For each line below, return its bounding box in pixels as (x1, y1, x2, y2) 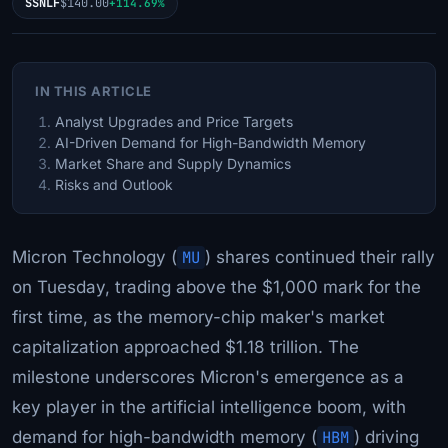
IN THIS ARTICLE (35, 82, 152, 99)
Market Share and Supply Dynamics (55, 154, 291, 172)
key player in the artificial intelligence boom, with (12, 396, 406, 417)
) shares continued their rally (205, 246, 435, 267)
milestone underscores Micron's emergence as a (12, 366, 404, 387)
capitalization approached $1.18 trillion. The (12, 336, 359, 357)
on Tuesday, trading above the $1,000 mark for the (12, 276, 421, 297)
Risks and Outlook (55, 175, 173, 193)
